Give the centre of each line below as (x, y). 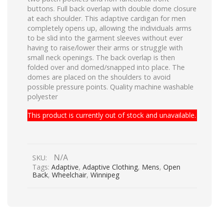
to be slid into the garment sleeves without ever (105, 38)
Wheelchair (69, 175)
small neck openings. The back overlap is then (101, 57)
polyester (43, 96)
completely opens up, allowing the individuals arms (109, 28)
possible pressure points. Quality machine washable (110, 87)
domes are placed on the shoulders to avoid (99, 77)
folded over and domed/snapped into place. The (106, 67)
